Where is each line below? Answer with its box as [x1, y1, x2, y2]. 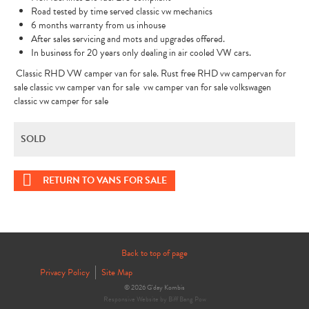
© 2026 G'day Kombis [124, 282, 185, 292]
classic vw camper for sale [14, 94, 110, 108]
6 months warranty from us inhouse [31, 18, 168, 32]
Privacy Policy [40, 266, 90, 279]
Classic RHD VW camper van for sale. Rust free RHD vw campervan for [14, 66, 286, 81]
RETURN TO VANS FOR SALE [43, 173, 167, 188]
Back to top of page [121, 246, 188, 260]
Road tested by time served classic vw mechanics [31, 4, 215, 19]
